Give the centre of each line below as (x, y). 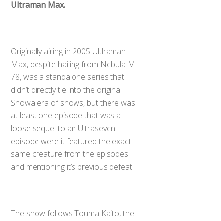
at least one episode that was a (66, 115)
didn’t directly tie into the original (67, 90)
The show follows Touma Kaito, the (73, 213)
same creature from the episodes (70, 154)
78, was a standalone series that (68, 77)
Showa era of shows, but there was (73, 102)
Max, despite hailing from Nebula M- (74, 64)
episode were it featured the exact (71, 141)
